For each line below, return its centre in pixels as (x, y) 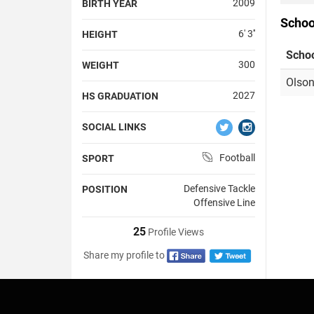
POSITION (105, 189)
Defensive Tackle (219, 188)
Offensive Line (224, 202)
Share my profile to (124, 255)
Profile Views (175, 232)
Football (237, 157)
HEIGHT (100, 34)
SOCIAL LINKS (114, 127)
